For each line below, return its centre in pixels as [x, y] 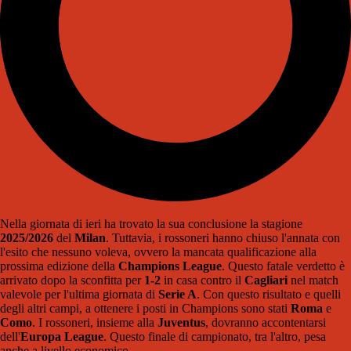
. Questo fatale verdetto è [283, 266]
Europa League [62, 337]
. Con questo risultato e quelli [269, 295]
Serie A [177, 295]
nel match [313, 280]
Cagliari [266, 280]
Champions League [170, 266]
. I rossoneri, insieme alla [95, 323]
